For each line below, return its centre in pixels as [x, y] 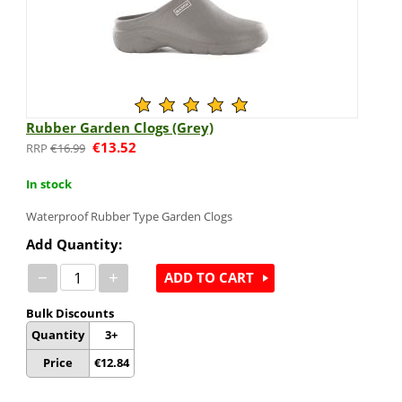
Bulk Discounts [70, 313]
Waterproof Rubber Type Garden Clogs [129, 216]
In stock [48, 184]
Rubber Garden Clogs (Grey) [119, 128]
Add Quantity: [74, 244]
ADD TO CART [209, 278]
